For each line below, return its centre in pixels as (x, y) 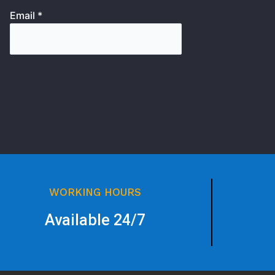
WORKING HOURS (95, 192)
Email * (26, 16)
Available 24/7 (95, 220)
